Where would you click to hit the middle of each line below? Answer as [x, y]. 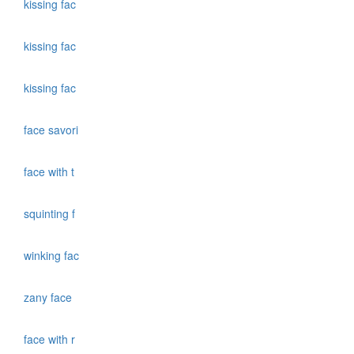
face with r [51, 339]
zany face [49, 298]
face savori [53, 130]
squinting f [51, 214]
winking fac [53, 256]
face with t [51, 172]
